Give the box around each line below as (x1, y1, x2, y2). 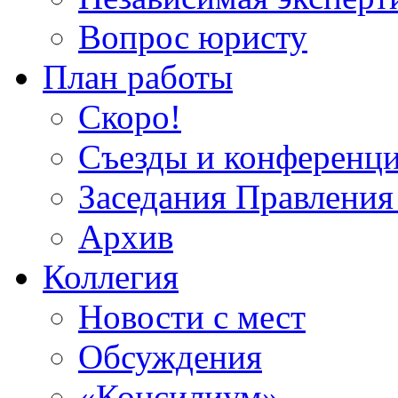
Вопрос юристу (78, 18, 307, 56)
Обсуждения (78, 338, 262, 376)
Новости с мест (78, 298, 306, 336)
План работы (43, 58, 233, 96)
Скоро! (78, 98, 181, 136)
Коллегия (43, 258, 179, 296)
